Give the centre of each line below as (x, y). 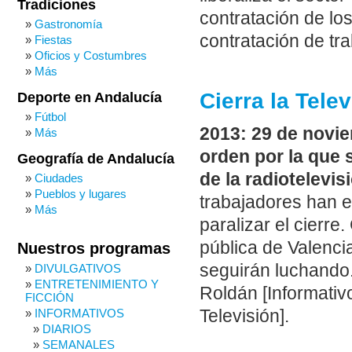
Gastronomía (68, 24)
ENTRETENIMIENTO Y (97, 284)
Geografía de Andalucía (96, 159)
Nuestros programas (94, 248)
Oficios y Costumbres (91, 55)
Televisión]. (244, 317)
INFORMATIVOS (79, 313)
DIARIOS (67, 329)
